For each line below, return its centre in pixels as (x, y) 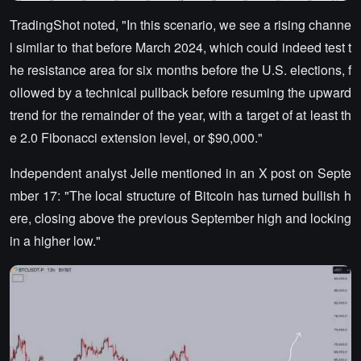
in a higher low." (55, 240)
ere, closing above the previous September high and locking (180, 218)
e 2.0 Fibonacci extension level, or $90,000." (136, 137)
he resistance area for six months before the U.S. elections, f (180, 69)
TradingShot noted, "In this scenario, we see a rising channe (180, 24)
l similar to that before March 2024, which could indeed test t (180, 47)
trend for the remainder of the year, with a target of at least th (180, 114)
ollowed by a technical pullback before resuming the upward (180, 92)
